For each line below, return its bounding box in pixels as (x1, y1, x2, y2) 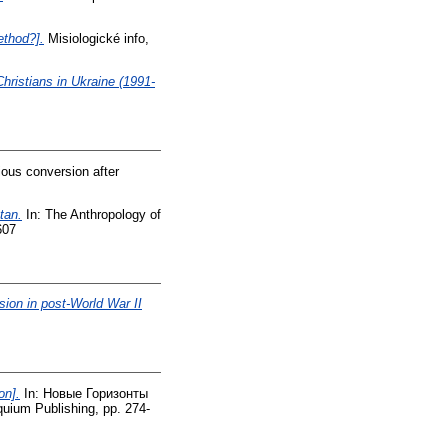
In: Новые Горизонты (20, 386, 148, 402)
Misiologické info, (44, 31, 149, 47)
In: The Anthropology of (22, 206, 161, 222)
